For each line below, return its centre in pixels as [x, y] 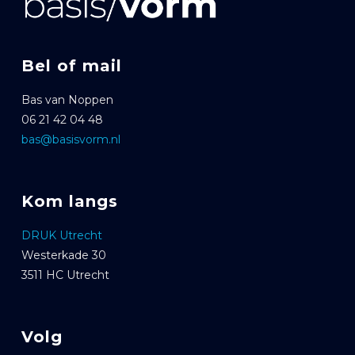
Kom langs [69, 202]
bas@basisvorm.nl [71, 140]
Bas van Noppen [67, 100]
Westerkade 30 [63, 256]
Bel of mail [71, 66]
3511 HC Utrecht [65, 275]
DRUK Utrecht [61, 236]
